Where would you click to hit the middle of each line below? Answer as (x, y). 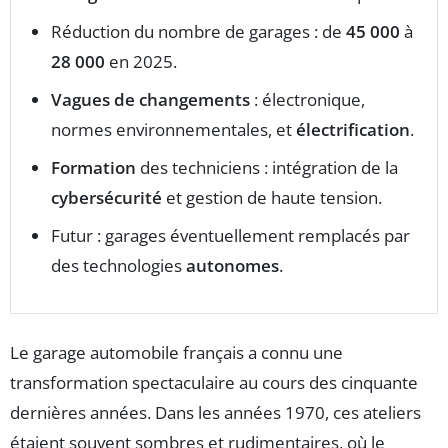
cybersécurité (106, 198)
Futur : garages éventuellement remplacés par (230, 236)
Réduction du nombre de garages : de (198, 32)
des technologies (118, 266)
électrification (353, 130)
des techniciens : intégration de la (267, 168)
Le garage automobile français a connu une (176, 353)
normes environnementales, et (173, 130)
